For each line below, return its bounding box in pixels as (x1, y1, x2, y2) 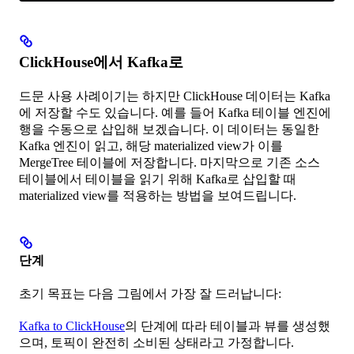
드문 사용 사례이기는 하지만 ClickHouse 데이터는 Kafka (19, 88, 330, 103)
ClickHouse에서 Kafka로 (19, 53, 183, 70)
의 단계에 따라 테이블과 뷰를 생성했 (125, 319, 330, 333)
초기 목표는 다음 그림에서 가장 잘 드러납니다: (19, 287, 281, 301)
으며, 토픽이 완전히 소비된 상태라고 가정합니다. (19, 336, 294, 350)
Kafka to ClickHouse (19, 319, 125, 333)
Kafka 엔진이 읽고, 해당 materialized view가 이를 (19, 138, 283, 153)
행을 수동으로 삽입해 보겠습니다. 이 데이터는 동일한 (19, 122, 319, 136)
